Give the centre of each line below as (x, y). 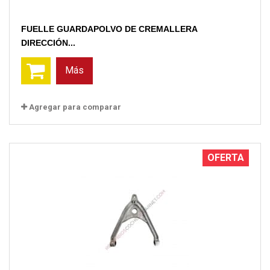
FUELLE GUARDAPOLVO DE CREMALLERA (109, 29)
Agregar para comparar (75, 107)
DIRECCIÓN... (48, 42)
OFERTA (226, 157)
